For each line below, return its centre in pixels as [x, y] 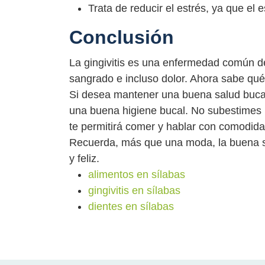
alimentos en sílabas [137, 174]
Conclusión [122, 37]
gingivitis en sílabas [134, 190]
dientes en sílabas [131, 206]
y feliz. [84, 158]
